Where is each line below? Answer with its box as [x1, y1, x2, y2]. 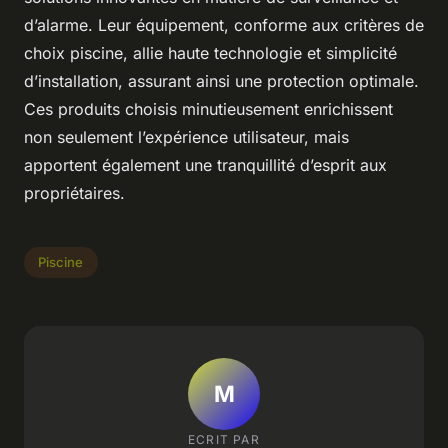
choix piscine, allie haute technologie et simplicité [24, 42, 397, 63]
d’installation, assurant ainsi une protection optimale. [24, 70, 419, 91]
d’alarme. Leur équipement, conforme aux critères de [24, 14, 424, 35]
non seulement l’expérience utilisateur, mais [24, 126, 349, 147]
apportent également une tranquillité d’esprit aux [24, 154, 387, 175]
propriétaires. [24, 182, 125, 203]
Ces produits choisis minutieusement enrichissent [24, 98, 393, 119]
